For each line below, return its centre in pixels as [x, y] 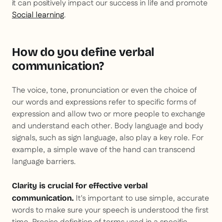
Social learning [38, 15]
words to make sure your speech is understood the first [110, 211]
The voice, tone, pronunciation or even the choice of [104, 91]
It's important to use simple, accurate [141, 199]
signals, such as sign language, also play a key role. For [108, 138]
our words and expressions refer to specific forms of [104, 103]
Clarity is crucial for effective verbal [80, 186]
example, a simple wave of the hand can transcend [104, 150]
